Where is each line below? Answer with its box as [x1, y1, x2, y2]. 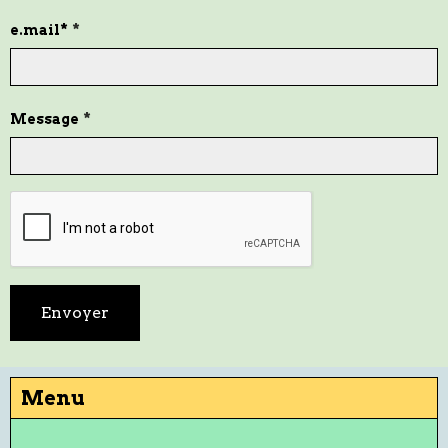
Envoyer [41, 303, 109, 322]
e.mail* [10, 22, 68, 38]
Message [10, 111, 79, 127]
